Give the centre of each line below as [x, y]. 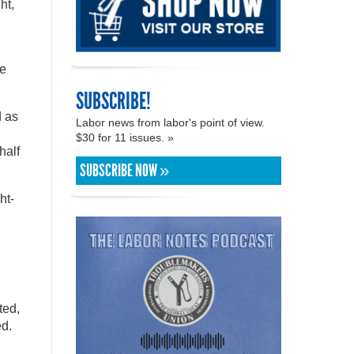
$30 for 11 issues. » [126, 137]
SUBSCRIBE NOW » [124, 170]
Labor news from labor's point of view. [170, 122]
